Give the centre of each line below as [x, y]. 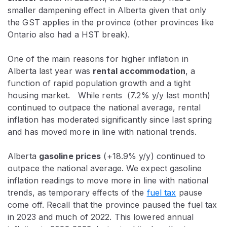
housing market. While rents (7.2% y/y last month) [109, 96]
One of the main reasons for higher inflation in [98, 59]
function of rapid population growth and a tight [99, 83]
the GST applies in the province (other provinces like [111, 23]
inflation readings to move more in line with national [108, 181]
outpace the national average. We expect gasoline [105, 168]
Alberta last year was [50, 71]
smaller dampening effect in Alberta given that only [107, 10]
